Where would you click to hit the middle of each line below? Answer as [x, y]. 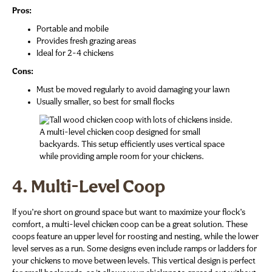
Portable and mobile [73, 30]
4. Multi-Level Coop [89, 188]
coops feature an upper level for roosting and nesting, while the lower [135, 237]
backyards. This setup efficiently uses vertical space [132, 145]
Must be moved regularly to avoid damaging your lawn [133, 90]
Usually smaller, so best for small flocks [105, 103]
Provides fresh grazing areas [86, 42]
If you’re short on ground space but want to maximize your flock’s [129, 213]
